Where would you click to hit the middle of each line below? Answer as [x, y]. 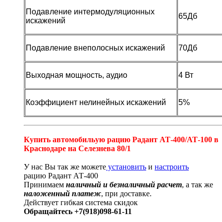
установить [126, 166]
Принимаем [45, 184]
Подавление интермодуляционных [90, 12]
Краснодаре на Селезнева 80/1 [77, 148]
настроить [172, 166]
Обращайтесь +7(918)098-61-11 [78, 211]
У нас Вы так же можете [65, 166]
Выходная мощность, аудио [77, 75]
